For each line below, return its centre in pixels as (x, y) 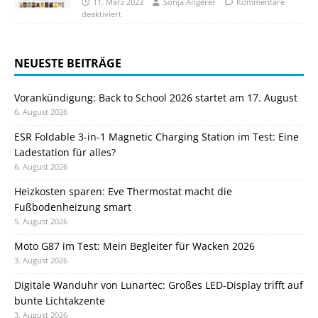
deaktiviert (102, 14)
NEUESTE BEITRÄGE (68, 64)
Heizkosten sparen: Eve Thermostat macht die (123, 192)
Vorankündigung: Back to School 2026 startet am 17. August (156, 98)
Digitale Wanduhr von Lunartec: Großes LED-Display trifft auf (159, 285)
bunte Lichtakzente (60, 301)
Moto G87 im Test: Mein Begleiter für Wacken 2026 (135, 246)
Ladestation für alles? (65, 153)
